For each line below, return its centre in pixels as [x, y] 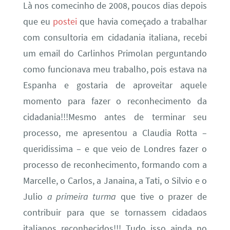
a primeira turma [82, 196]
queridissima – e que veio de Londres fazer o [115, 149]
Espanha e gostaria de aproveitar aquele [115, 85]
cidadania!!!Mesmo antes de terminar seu [115, 117]
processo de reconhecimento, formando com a [115, 165]
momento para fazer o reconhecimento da [115, 101]
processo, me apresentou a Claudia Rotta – [115, 133]
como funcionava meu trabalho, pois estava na [115, 69]
